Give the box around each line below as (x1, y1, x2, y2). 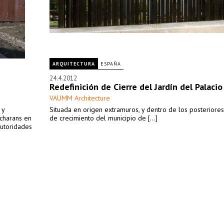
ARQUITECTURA (52, 60, 95, 67)
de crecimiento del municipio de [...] (49, 113, 157, 122)
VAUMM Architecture (49, 93, 110, 102)
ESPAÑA (100, 60, 121, 67)
